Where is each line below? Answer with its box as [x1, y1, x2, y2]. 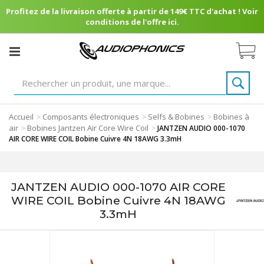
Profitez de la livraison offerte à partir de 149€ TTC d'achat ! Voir [6, 6, 258, 16]
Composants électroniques [42, 111, 139, 122]
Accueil [9, 111, 34, 122]
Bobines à [213, 111, 249, 122]
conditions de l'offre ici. [85, 16, 179, 27]
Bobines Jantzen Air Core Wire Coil [27, 123, 148, 133]
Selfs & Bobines [148, 111, 204, 122]
